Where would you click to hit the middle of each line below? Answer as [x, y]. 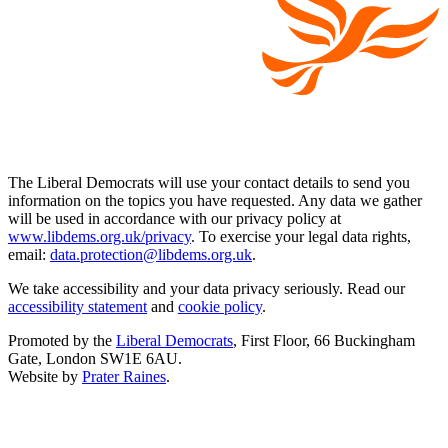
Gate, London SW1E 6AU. [95, 358]
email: [29, 254]
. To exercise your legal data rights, [301, 236]
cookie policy [220, 306]
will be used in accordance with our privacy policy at [174, 218]
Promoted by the [62, 340]
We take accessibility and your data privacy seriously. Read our [206, 288]
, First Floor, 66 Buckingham [324, 340]
